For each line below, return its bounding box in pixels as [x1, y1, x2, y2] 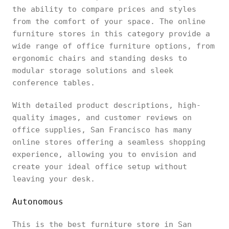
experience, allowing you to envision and [12, 150, 196, 159]
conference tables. [12, 78, 95, 87]
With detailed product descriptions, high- [12, 101, 201, 110]
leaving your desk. [12, 174, 95, 184]
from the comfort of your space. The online [12, 17, 205, 26]
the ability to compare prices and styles [12, 5, 196, 14]
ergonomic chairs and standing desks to [12, 54, 187, 63]
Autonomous [12, 197, 63, 207]
